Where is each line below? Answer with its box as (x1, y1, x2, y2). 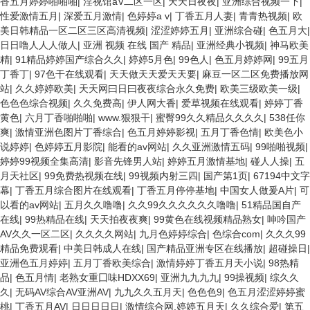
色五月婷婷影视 (127, 127, 195, 138)
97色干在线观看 (35, 69, 104, 80)
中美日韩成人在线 (64, 243, 141, 254)
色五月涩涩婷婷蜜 (228, 286, 305, 298)
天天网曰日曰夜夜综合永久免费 (79, 83, 215, 94)
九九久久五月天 (114, 286, 182, 298)
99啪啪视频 (255, 141, 305, 152)
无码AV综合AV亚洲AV (15, 286, 109, 298)
